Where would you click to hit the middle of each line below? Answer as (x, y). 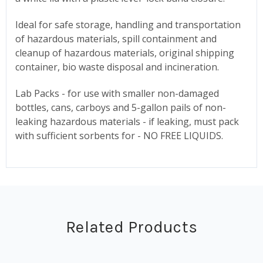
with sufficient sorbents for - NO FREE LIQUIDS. (119, 135)
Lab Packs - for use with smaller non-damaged (117, 93)
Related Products (131, 227)
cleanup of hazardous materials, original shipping (125, 53)
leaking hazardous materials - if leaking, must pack (127, 121)
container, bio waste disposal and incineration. (117, 67)
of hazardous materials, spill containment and (116, 38)
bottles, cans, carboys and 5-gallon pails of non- (121, 107)
